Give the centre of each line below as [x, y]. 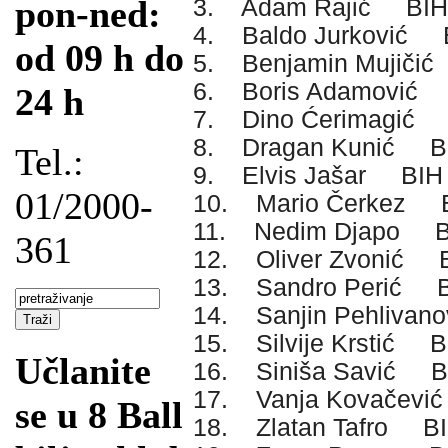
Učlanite [83, 371]
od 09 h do [99, 58]
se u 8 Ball [99, 415]
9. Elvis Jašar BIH [318, 175]
